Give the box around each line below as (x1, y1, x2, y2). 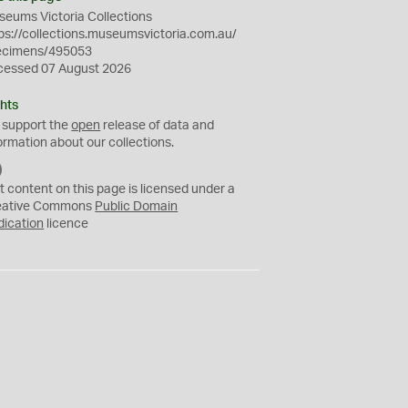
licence (44, 218, 89, 230)
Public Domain (95, 200, 178, 213)
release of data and (100, 119, 215, 132)
